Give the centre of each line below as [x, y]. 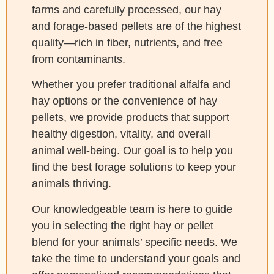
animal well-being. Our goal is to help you [132, 151]
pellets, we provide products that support [131, 118]
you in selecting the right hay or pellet [123, 225]
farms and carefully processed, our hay [127, 10]
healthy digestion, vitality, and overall [121, 134]
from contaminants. [79, 59]
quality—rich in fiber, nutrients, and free [127, 43]
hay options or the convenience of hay [124, 101]
